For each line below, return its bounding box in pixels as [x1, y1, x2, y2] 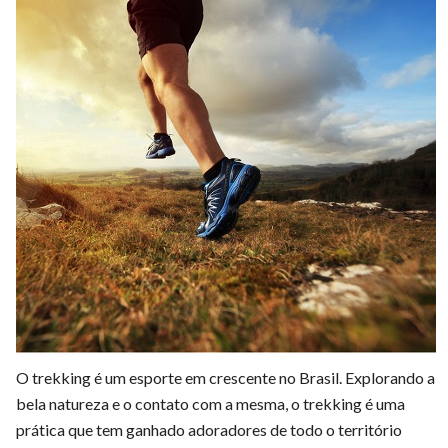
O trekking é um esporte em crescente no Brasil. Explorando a [16, 367, 435, 387]
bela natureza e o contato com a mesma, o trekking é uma [16, 393, 405, 413]
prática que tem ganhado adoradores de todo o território [16, 419, 402, 439]
